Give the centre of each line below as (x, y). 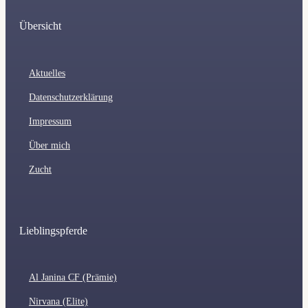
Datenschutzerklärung (71, 97)
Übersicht (40, 26)
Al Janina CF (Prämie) (73, 278)
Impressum (50, 121)
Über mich (49, 145)
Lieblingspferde (53, 230)
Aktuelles (47, 73)
